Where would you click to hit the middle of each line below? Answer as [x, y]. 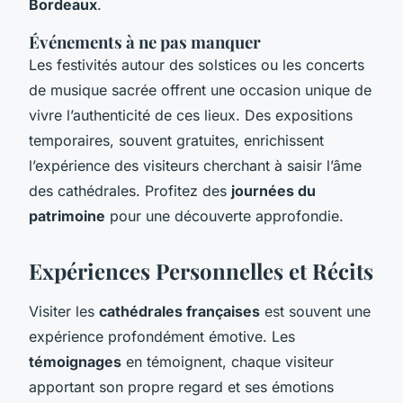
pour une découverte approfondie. [224, 215]
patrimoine [67, 215]
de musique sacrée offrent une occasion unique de [200, 90]
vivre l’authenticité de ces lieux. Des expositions [191, 115]
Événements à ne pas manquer [145, 41]
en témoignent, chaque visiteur [228, 361]
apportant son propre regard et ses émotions [181, 386]
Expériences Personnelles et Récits [201, 270]
